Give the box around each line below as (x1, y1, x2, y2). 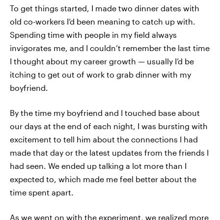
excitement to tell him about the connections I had (10, 134, 198, 144)
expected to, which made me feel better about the (10, 174, 196, 184)
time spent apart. (10, 187, 74, 197)
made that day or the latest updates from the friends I (10, 147, 209, 157)
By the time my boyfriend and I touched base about (10, 108, 200, 117)
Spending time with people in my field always (10, 29, 177, 39)
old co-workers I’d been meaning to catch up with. (10, 16, 195, 26)
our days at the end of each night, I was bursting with (10, 121, 208, 131)
